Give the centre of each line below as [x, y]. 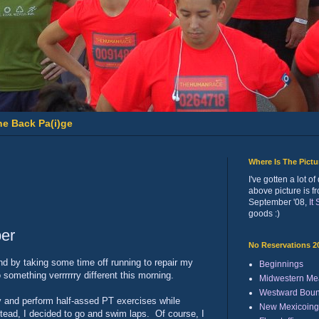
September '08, [279, 202]
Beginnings [281, 264]
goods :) [264, 213]
